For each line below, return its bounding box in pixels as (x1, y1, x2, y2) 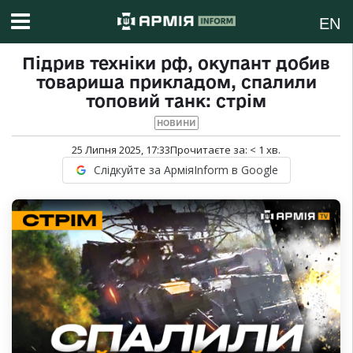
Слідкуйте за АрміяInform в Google (93, 162, 278, 178)
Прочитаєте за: (170, 143, 250, 158)
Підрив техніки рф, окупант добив (22, 54, 330, 73)
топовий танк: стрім (86, 91, 266, 111)
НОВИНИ (156, 118, 196, 128)
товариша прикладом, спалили (35, 72, 317, 92)
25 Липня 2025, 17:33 (72, 143, 170, 158)
